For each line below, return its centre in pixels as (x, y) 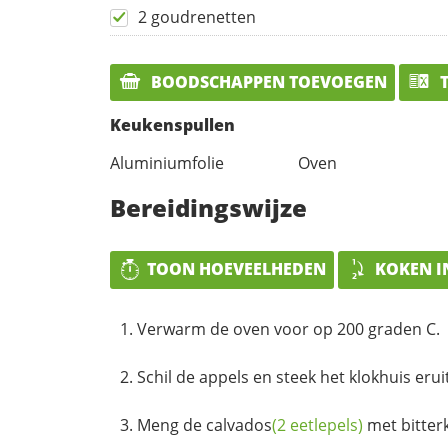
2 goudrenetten (197, 16)
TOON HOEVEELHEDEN (236, 269)
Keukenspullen (172, 125)
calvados (239, 424)
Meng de (171, 424)
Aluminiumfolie (167, 163)
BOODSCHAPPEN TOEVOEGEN (267, 81)
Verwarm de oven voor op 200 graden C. (288, 328)
